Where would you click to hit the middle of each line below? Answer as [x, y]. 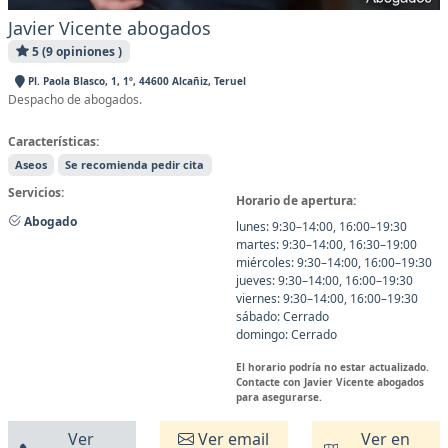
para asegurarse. [279, 397]
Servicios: [36, 192]
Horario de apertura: [296, 200]
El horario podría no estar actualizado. [332, 367]
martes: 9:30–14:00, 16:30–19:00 [326, 244]
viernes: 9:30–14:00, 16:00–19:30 [327, 298]
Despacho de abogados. [75, 100]
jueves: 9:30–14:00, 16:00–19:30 [324, 280]
